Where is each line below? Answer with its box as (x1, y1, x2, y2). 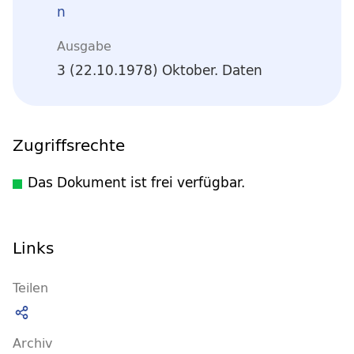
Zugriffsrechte (13, 130, 125, 159)
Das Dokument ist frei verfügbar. (28, 171, 245, 194)
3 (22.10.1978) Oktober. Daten (57, 58, 262, 82)
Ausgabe (57, 34, 111, 57)
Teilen (13, 276, 48, 299)
